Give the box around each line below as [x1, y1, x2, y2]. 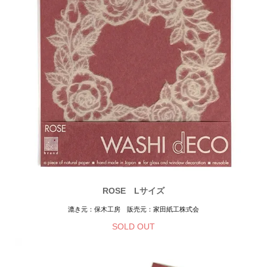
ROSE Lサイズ [103, 186, 164, 196]
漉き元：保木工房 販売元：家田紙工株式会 [68, 205, 199, 213]
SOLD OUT [112, 222, 155, 232]
